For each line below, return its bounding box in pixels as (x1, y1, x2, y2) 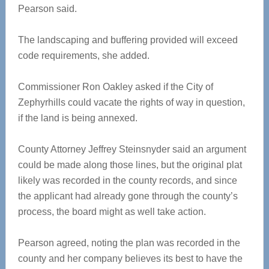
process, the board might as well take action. (17, 207, 206, 217)
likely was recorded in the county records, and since (17, 175, 237, 186)
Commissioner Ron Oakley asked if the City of (17, 82, 213, 92)
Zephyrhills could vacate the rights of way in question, (17, 97, 245, 107)
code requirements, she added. (17, 50, 150, 61)
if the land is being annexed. (17, 113, 138, 123)
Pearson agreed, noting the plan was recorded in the (17, 238, 240, 248)
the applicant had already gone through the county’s (17, 191, 238, 201)
